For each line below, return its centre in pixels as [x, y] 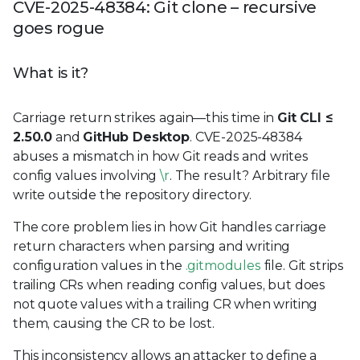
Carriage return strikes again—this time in [145, 117]
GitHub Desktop [137, 137]
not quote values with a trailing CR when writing [166, 304]
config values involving [87, 175]
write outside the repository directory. [132, 194]
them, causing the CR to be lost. [114, 323]
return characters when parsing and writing [152, 246]
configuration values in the [99, 265]
